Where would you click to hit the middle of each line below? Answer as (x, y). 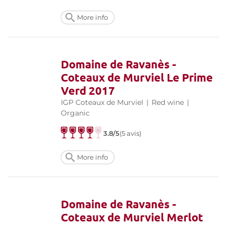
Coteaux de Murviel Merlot (132, 217)
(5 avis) (131, 134)
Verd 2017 (88, 91)
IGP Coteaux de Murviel (102, 103)
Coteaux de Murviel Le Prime (137, 78)
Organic (75, 113)
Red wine (168, 103)
